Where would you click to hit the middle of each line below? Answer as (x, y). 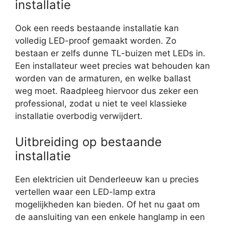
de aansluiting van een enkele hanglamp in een (110, 217)
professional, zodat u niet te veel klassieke (101, 103)
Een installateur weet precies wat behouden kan (113, 66)
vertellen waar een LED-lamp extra (85, 192)
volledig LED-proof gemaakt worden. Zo (96, 40)
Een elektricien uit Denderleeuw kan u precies (107, 180)
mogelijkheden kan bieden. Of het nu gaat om (107, 205)
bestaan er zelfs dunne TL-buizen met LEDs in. (110, 53)
